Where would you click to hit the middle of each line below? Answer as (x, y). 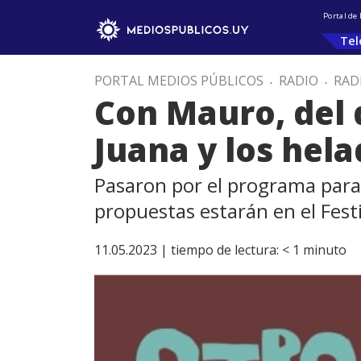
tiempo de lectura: (225, 250)
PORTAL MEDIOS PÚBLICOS (179, 81)
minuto (325, 250)
